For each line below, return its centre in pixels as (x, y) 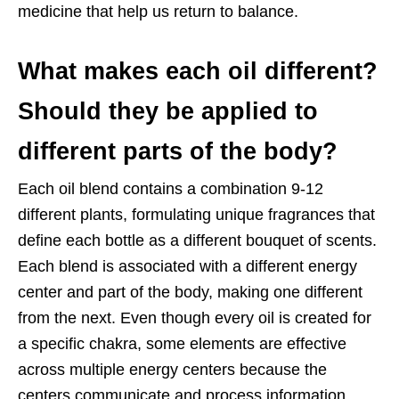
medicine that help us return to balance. (158, 12)
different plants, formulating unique (143, 215)
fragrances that (322, 215)
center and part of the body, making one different (190, 293)
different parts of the (141, 152)
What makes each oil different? (198, 72)
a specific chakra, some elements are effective (182, 344)
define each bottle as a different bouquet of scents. (197, 241)
